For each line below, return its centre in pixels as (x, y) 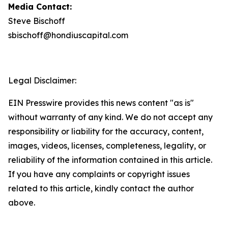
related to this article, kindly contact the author (101, 188)
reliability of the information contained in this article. (110, 160)
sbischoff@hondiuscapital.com (68, 35)
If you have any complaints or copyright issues (99, 174)
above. (22, 203)
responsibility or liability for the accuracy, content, (106, 131)
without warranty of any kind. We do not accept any (110, 117)
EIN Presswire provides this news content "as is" (101, 103)
